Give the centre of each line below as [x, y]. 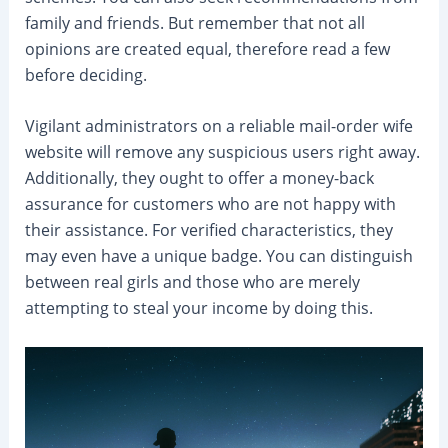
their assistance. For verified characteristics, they [208, 230]
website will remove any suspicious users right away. [222, 152]
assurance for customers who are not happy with [210, 204]
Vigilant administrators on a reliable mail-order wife [218, 126]
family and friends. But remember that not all [194, 22]
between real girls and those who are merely [192, 282]
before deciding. [85, 74]
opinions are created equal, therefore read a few [207, 48]
